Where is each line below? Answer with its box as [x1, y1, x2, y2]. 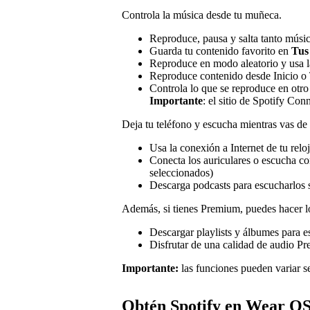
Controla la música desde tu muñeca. [122, 8, 282, 21]
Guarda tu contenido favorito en [149, 44, 291, 57]
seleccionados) [149, 166, 213, 179]
